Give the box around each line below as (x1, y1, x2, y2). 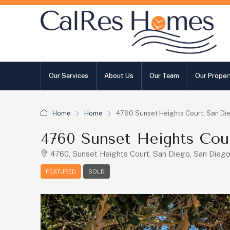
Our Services (49, 72, 88, 80)
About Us (104, 72, 133, 80)
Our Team (149, 72, 179, 80)
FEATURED (46, 168, 76, 175)
